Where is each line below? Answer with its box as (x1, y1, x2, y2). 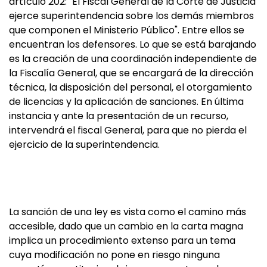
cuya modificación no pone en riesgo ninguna (9, 248, 220, 262)
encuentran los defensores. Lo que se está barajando (9, 38, 256, 52)
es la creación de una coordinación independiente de (9, 52, 257, 66)
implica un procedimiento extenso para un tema (9, 234, 235, 248)
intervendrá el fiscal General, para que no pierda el (9, 123, 247, 138)
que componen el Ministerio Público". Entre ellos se (9, 23, 244, 38)
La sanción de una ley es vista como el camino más (9, 205, 246, 219)
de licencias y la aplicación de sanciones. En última (9, 95, 244, 109)
